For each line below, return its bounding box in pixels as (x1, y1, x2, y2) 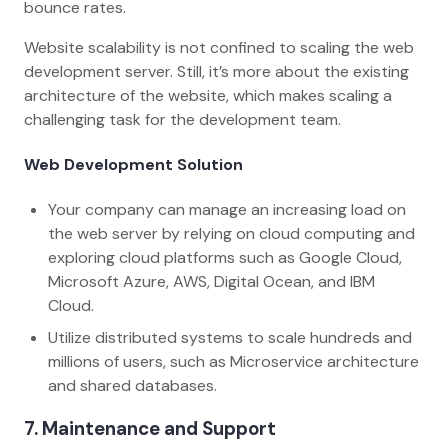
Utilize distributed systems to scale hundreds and (48, 327, 412, 349)
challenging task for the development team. (24, 108, 345, 130)
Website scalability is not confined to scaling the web (24, 36, 414, 58)
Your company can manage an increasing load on (48, 199, 406, 221)
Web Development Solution (24, 154, 243, 176)
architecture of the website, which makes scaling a (24, 84, 392, 106)
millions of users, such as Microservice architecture (48, 351, 419, 373)
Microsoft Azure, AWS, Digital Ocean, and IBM (48, 271, 375, 293)
